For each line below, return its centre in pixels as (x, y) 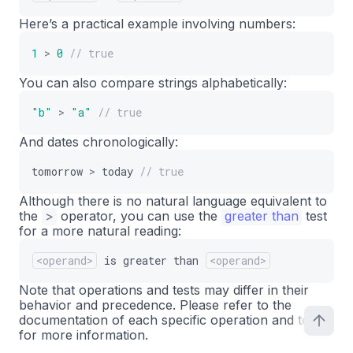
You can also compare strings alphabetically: (153, 83)
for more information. (84, 335)
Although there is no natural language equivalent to (173, 201)
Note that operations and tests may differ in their (164, 290)
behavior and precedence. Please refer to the (155, 305)
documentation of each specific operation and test (169, 320)
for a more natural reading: (100, 231)
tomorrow (57, 171)
